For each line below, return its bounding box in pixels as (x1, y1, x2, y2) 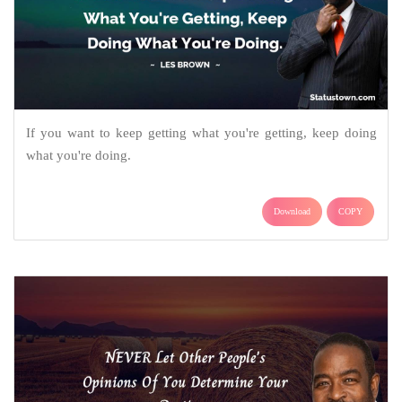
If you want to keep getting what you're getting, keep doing (25, 125, 377, 140)
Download (274, 205, 310, 216)
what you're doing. (25, 147, 131, 162)
